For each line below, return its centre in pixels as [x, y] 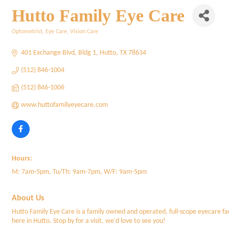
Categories [25, 39]
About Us [28, 198]
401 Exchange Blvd [48, 53]
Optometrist [27, 32]
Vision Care [84, 32]
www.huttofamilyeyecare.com [64, 105]
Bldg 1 [87, 53]
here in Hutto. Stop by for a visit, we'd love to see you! [89, 221]
